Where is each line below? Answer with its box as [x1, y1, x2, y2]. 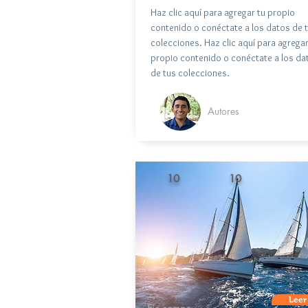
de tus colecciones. [151, 66, 230, 79]
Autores [208, 104, 239, 118]
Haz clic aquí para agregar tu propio [151, 5, 295, 19]
